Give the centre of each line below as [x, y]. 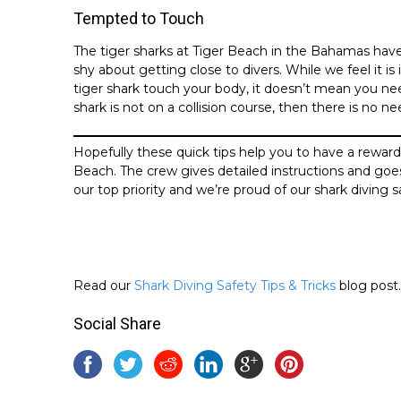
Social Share [117, 323]
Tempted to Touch [139, 18]
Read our [104, 285]
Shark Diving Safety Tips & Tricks [235, 285]
